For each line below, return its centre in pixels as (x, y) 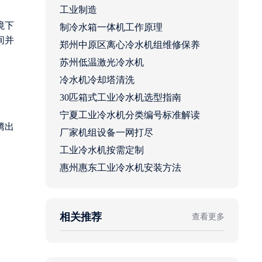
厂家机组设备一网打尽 (106, 133)
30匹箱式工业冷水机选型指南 (120, 98)
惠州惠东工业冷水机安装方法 (120, 168)
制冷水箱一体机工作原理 (111, 27)
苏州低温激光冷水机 (102, 63)
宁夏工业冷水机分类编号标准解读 (130, 115)
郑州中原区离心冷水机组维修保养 (130, 45)
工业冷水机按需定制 (102, 150)
